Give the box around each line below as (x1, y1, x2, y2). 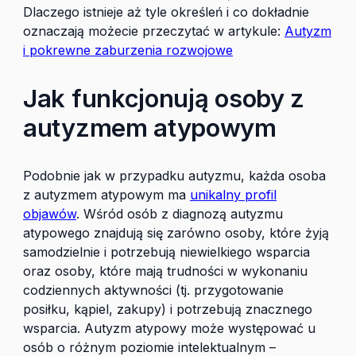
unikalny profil (190, 187, 277, 203)
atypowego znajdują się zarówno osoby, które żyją (23, 225, 329, 241)
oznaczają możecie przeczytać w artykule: (23, 23, 284, 39)
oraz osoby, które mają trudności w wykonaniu (23, 263, 308, 279)
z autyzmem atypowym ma (23, 187, 190, 203)
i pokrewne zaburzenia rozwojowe (23, 42, 233, 58)
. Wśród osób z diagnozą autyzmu (76, 206, 283, 222)
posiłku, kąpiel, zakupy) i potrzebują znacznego (23, 301, 312, 317)
